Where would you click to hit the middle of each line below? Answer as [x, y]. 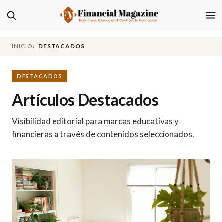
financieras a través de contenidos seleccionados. [103, 134]
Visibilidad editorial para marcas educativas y [95, 121]
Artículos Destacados [85, 99]
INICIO [22, 46]
